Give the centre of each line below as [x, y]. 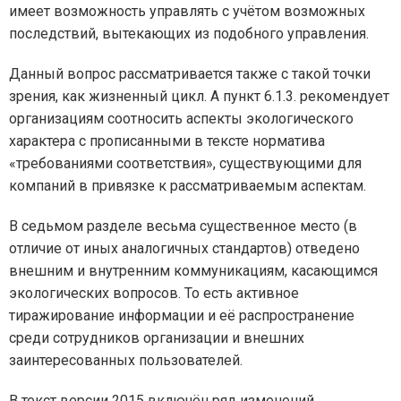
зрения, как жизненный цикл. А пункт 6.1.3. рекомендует [199, 96]
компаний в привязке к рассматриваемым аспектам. [188, 186]
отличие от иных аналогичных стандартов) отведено [184, 248]
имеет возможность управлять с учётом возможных [187, 11]
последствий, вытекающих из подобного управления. [189, 34]
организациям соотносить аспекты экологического [181, 119]
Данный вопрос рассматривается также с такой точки [190, 74]
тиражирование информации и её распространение [182, 316]
